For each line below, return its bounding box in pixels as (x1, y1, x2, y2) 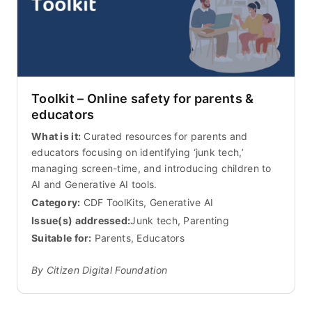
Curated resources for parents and (81, 130, 248, 142)
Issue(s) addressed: (31, 214, 131, 226)
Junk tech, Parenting (130, 214, 229, 226)
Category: (31, 196, 81, 208)
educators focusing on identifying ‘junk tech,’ (31, 146, 244, 158)
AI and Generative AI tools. (31, 178, 157, 190)
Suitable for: (31, 232, 92, 244)
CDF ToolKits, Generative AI (83, 196, 214, 208)
